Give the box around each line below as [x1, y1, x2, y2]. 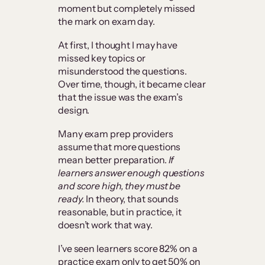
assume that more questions [58, 141, 181, 153]
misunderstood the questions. [58, 65, 188, 77]
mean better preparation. [58, 154, 169, 166]
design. [58, 104, 92, 117]
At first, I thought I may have [58, 39, 177, 51]
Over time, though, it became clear [58, 78, 206, 91]
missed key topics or [58, 52, 146, 64]
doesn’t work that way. [58, 219, 153, 231]
